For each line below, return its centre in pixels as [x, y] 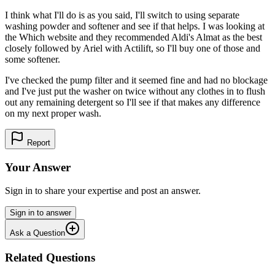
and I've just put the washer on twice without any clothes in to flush [135, 91]
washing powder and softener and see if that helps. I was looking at [135, 26]
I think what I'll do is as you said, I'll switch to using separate [122, 15]
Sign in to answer [41, 213]
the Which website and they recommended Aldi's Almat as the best [134, 37]
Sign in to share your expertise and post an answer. [103, 191]
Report [37, 142]
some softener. [33, 59]
